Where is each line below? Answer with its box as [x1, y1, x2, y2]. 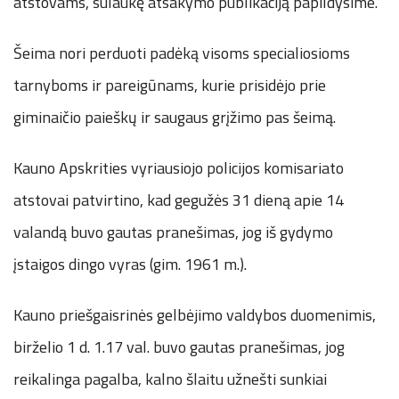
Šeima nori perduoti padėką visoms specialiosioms [13, 40, 350, 65]
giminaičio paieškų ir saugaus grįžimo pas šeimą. [13, 104, 336, 129]
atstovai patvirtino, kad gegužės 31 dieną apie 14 [13, 187, 344, 212]
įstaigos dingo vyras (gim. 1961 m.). [13, 251, 247, 276]
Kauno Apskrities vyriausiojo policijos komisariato [13, 155, 344, 180]
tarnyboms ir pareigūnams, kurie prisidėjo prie [13, 72, 326, 97]
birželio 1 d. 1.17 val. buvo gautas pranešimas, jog [13, 334, 345, 359]
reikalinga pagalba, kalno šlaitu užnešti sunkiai [13, 366, 327, 391]
